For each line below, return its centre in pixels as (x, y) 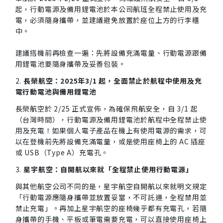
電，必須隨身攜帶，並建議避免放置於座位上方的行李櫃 (107, 20)
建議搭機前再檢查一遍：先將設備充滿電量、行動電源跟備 (111, 53)
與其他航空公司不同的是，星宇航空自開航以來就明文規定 (111, 186)
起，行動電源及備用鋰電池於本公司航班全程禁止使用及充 (111, 9)
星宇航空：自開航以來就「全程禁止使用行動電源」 (108, 169)
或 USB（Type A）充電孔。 (62, 152)
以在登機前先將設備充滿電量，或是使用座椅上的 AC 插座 (111, 141)
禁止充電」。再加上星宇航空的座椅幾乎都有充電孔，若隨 (111, 208)
